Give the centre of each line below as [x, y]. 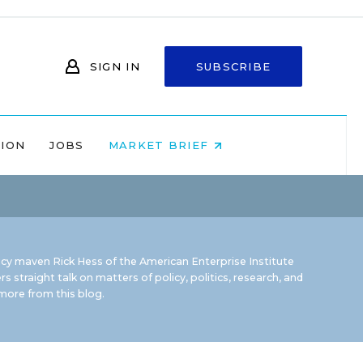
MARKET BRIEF [160, 145]
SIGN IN [115, 66]
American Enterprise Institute [217, 261]
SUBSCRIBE [233, 66]
